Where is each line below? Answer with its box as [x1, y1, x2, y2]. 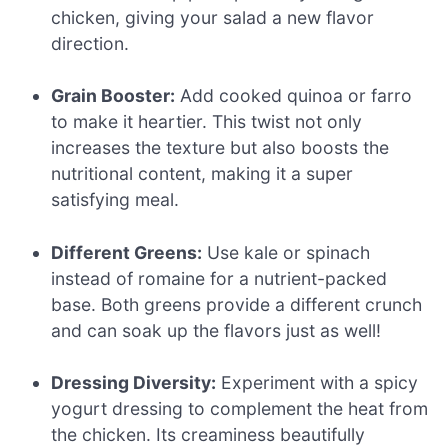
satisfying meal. [51, 189, 180, 211]
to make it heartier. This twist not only [51, 111, 363, 133]
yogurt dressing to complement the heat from [51, 398, 429, 420]
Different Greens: [51, 241, 203, 263]
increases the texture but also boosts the [51, 137, 390, 159]
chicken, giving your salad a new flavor [51, 6, 375, 28]
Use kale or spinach [202, 241, 371, 263]
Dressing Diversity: [51, 372, 217, 394]
